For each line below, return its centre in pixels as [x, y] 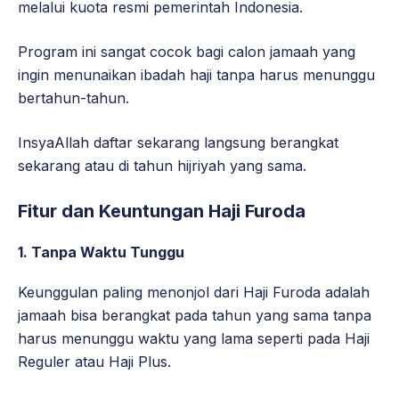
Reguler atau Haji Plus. [94, 362]
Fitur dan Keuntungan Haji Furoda [162, 212]
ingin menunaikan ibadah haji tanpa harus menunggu [196, 75]
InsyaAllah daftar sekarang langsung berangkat [178, 143]
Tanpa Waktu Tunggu [108, 252]
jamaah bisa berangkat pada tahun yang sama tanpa [195, 316]
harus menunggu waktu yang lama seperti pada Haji [194, 339]
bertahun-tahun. [73, 98]
